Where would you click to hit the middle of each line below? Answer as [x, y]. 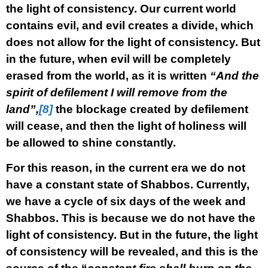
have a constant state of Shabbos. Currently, [128, 185]
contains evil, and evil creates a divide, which [130, 25]
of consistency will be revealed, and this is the [132, 252]
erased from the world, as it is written [108, 76]
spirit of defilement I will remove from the [117, 92]
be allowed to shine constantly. [91, 143]
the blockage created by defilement [150, 109]
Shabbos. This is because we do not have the [131, 218]
